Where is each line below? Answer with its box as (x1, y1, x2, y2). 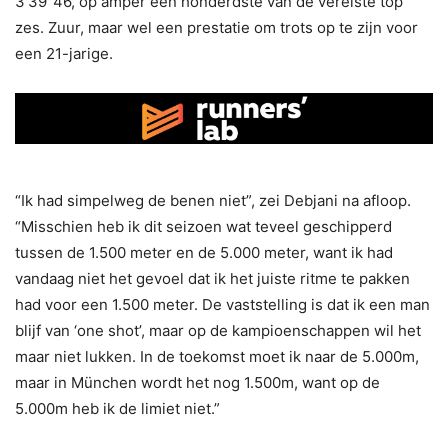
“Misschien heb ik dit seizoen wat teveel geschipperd (15, 216, 392, 236)
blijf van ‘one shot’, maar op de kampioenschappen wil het (15, 320, 421, 340)
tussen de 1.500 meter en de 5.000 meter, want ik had (15, 242, 393, 262)
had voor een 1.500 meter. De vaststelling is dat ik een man (15, 294, 430, 314)
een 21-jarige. (15, 44, 113, 64)
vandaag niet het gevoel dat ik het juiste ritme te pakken (15, 268, 410, 288)
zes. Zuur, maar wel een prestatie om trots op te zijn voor (15, 18, 418, 38)
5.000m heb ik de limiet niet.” (15, 398, 220, 418)
